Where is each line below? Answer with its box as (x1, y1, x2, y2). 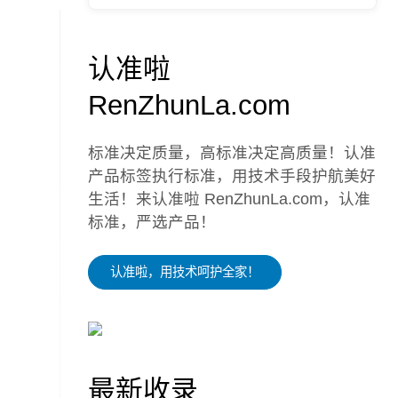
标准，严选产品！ (88, 213, 217, 231)
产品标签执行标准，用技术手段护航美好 (88, 167, 377, 185)
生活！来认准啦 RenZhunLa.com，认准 (88, 190, 371, 208)
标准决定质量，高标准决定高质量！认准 (88, 144, 377, 162)
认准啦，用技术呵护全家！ (110, 265, 260, 279)
